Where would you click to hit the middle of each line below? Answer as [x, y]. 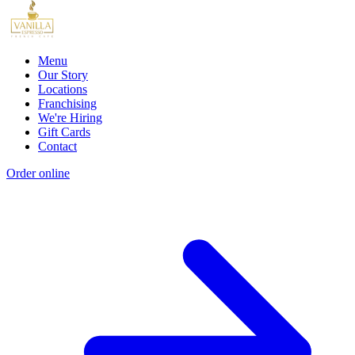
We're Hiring [70, 117]
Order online [38, 173]
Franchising [67, 103]
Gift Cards [64, 132]
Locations [63, 89]
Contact [57, 146]
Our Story [63, 74]
